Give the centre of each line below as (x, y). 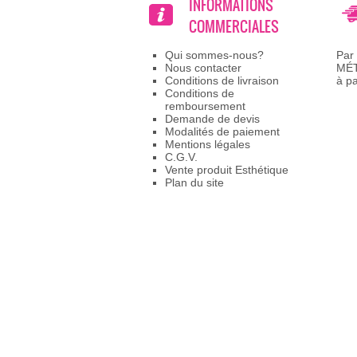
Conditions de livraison (222, 80)
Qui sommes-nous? (214, 55)
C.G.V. (181, 157)
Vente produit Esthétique (227, 170)
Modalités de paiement (222, 131)
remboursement (205, 106)
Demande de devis (212, 119)
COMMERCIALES (234, 27)
